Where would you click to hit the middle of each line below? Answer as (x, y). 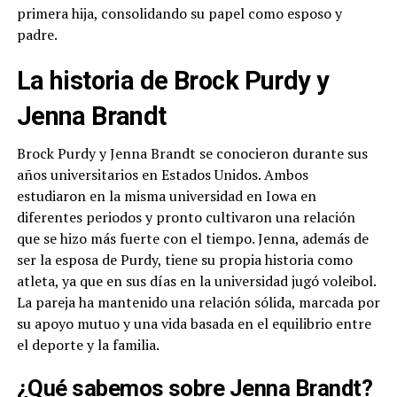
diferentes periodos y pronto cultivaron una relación (186, 218)
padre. (37, 35)
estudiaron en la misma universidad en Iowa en (166, 196)
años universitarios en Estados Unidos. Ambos (162, 175)
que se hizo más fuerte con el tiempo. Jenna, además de (192, 239)
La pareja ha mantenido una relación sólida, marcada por (198, 303)
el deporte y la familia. (88, 345)
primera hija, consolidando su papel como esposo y (179, 14)
